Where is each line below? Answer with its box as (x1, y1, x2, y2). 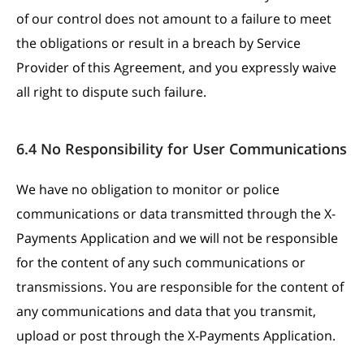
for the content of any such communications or (16, 253, 305, 271)
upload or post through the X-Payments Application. (16, 327, 336, 344)
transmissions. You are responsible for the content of (16, 278, 344, 296)
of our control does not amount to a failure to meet (16, 10, 331, 28)
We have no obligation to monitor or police (16, 180, 279, 198)
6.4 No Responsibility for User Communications (16, 139, 347, 158)
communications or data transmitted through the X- (16, 205, 336, 223)
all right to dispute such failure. (16, 83, 206, 101)
